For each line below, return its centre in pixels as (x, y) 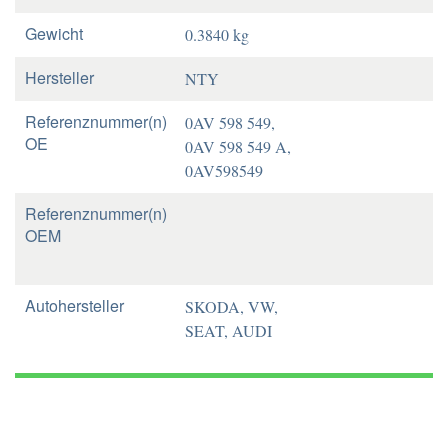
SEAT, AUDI (228, 330)
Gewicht (54, 33)
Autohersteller (74, 305)
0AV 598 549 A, (238, 146)
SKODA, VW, (231, 306)
